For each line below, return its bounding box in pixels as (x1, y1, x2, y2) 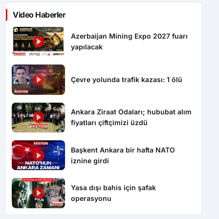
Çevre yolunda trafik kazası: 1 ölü (71, 75, 183, 84)
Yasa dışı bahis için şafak (71, 183, 156, 192)
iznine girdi (71, 156, 109, 165)
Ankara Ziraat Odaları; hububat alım (71, 108, 192, 116)
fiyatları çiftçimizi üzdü (71, 118, 148, 127)
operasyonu (71, 194, 112, 203)
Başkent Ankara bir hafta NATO (71, 145, 175, 154)
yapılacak (71, 43, 103, 51)
